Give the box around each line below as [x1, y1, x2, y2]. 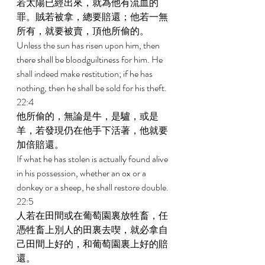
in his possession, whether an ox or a [17, 166, 148, 180]
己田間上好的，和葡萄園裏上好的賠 [17, 237, 168, 251]
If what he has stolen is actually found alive [17, 152, 170, 166]
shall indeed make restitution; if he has [17, 67, 154, 80]
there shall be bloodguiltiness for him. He [17, 53, 164, 66]
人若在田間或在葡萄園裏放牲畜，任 [17, 209, 168, 222]
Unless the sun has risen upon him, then [17, 38, 161, 52]
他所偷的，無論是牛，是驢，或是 [17, 109, 159, 123]
